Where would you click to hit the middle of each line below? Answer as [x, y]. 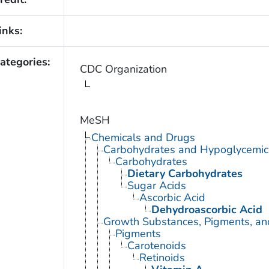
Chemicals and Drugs [143, 138]
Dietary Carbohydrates [185, 174]
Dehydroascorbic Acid [207, 210]
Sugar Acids [156, 186]
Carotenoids [156, 246]
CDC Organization [123, 69]
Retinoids [162, 258]
